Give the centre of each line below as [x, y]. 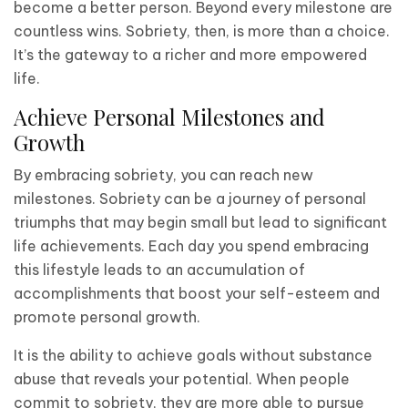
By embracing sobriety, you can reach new [163, 174]
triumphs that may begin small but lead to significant [200, 222]
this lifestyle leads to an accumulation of [159, 269]
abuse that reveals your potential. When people [182, 378]
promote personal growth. [107, 316]
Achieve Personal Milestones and [169, 117]
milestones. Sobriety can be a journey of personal [190, 198]
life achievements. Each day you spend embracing [191, 245]
